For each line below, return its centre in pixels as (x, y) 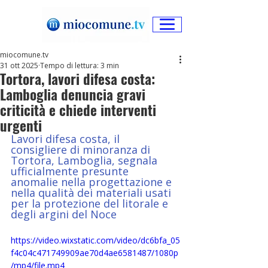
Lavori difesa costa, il (67, 139)
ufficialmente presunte (71, 171)
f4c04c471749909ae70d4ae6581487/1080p (95, 253)
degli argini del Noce (64, 214)
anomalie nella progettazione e (93, 182)
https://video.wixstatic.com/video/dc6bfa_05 (95, 240)
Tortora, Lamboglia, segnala (86, 160)
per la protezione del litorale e (91, 203)
